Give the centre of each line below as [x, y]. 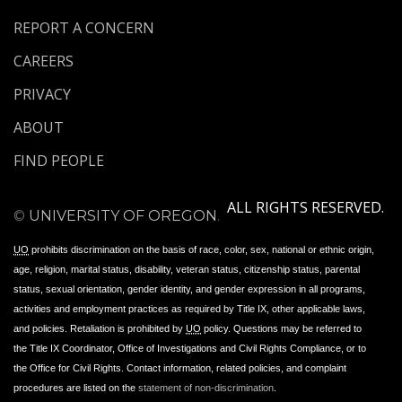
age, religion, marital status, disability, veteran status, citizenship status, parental [187, 270]
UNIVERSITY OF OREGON [123, 216]
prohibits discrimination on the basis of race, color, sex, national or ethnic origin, [201, 250]
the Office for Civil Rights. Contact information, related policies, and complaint [180, 368]
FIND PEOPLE [59, 161]
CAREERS [44, 61]
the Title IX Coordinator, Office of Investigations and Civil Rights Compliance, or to [190, 349]
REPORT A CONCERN [84, 28]
